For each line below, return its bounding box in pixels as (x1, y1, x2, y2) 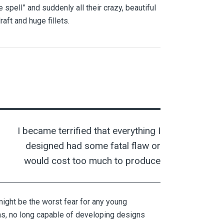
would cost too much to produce (24, 154, 160, 166)
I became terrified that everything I (17, 124, 160, 136)
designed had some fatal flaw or (25, 139, 160, 151)
